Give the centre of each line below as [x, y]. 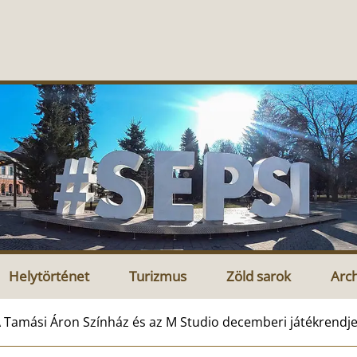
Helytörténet [49, 276]
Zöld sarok [259, 276]
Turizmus [158, 276]
